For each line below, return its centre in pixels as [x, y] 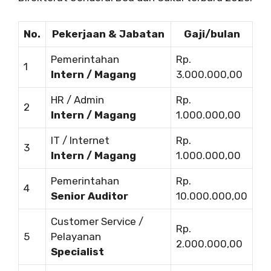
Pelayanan [76, 236]
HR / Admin [77, 100]
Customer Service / [97, 221]
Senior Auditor [90, 196]
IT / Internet [80, 140]
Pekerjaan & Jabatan [108, 34]
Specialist [77, 251]
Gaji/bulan [212, 34]
